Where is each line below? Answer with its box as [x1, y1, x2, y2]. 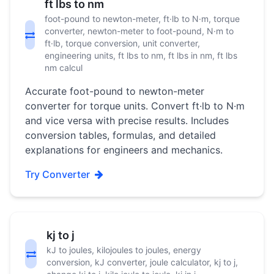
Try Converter [25, 168, 90, 180]
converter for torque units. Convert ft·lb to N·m [25, 100, 245, 112]
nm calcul [45, 62, 83, 73]
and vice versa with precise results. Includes [25, 114, 229, 127]
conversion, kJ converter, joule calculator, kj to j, [46, 257, 239, 267]
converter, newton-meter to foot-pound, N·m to [45, 26, 234, 36]
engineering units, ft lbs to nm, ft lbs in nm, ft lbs [45, 50, 237, 61]
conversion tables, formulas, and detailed [25, 129, 216, 141]
